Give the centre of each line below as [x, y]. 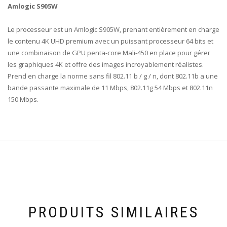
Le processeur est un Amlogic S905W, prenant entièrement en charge [113, 29]
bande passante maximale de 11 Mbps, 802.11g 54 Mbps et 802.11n [110, 87]
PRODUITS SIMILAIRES [113, 212]
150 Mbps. [23, 99]
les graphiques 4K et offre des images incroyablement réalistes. [106, 64]
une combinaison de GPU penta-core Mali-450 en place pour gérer [109, 52]
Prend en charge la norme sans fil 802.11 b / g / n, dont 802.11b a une [113, 76]
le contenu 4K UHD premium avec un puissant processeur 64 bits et [110, 41]
